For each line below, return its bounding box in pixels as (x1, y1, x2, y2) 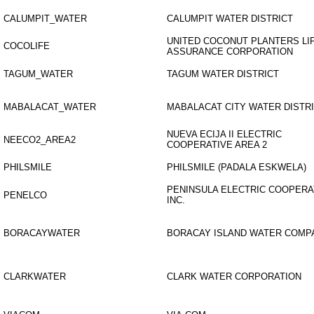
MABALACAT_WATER (4, 102, 96, 112)
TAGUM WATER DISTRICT (167, 69, 279, 79)
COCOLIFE (4, 41, 50, 51)
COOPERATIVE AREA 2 (167, 139, 267, 150)
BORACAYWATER (4, 228, 80, 238)
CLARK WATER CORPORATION (167, 271, 301, 282)
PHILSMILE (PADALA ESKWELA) (167, 162, 306, 172)
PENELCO (4, 190, 47, 200)
